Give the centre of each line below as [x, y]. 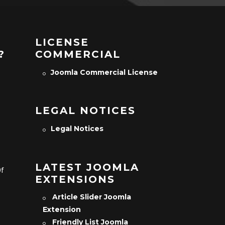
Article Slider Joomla [91, 197]
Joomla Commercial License [104, 72]
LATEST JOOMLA [87, 167]
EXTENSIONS [75, 179]
